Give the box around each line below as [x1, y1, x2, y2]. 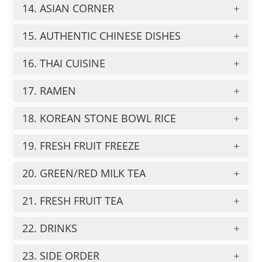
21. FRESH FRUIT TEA [22, 194, 123, 208]
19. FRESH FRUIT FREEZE [22, 139, 140, 153]
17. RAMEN [22, 84, 76, 98]
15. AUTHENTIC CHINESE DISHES [22, 29, 181, 43]
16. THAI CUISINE [22, 56, 105, 70]
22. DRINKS [22, 221, 77, 235]
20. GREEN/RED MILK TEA [22, 166, 146, 180]
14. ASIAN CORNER [22, 1, 114, 15]
